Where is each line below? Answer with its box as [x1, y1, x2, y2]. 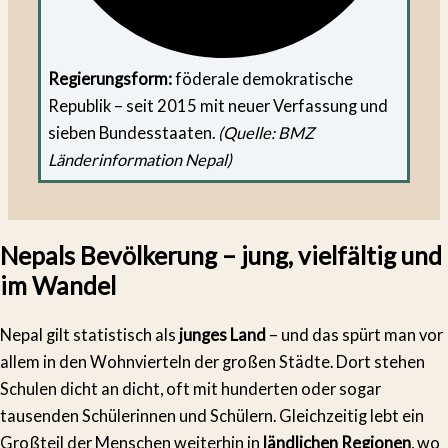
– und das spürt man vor [266, 325, 443, 345]
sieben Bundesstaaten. [48, 123, 219, 143]
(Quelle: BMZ [218, 123, 315, 143]
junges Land [179, 325, 266, 345]
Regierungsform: [48, 69, 173, 89]
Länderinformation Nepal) [48, 150, 233, 170]
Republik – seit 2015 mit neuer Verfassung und [48, 96, 389, 116]
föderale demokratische [172, 69, 354, 89]
